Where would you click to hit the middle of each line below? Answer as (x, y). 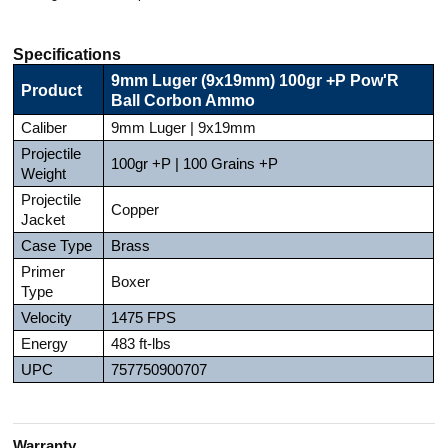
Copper (135, 209)
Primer (43, 271)
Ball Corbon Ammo (183, 99)
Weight (44, 173)
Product (52, 89)
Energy (45, 343)
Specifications (67, 53)
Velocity (47, 317)
